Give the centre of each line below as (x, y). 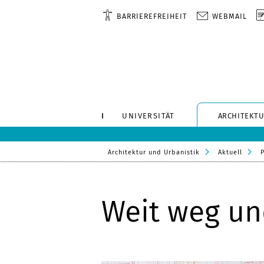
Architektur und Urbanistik (154, 152)
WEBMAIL (230, 16)
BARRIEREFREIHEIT (152, 16)
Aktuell (230, 152)
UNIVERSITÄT (148, 116)
